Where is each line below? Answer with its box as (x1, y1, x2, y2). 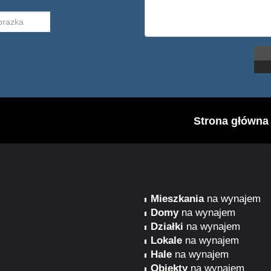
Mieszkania (151, 193, 204, 204)
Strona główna (194, 115, 269, 127)
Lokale (151, 235, 182, 246)
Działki (151, 221, 183, 232)
